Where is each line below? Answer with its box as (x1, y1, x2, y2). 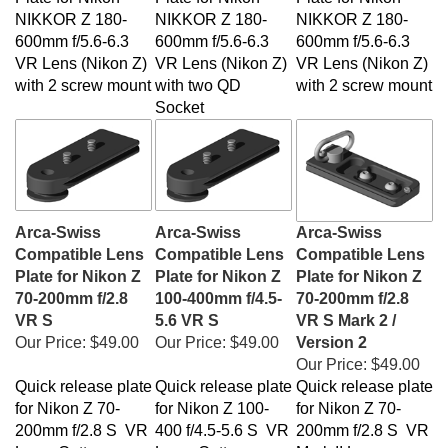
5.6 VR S (155, 302, 219, 319)
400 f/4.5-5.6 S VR (155, 412, 289, 429)
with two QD (155, 67, 241, 84)
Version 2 (296, 324, 367, 341)
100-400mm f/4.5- (155, 280, 282, 297)
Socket (155, 89, 204, 106)
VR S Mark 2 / (296, 302, 396, 319)
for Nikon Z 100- (155, 390, 269, 407)
